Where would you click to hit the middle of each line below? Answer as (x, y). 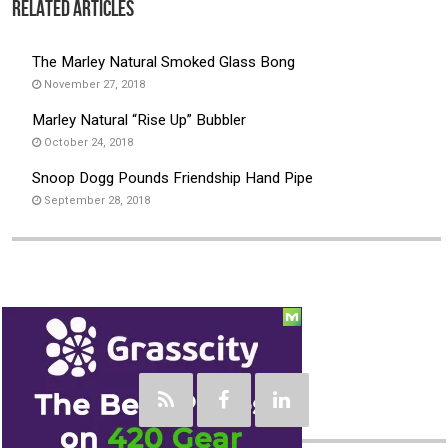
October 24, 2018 (89, 142)
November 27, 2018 (95, 84)
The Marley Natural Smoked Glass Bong (164, 61)
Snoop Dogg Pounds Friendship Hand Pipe (173, 177)
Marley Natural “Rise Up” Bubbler (139, 119)
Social (23, 348)
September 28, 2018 (97, 200)
